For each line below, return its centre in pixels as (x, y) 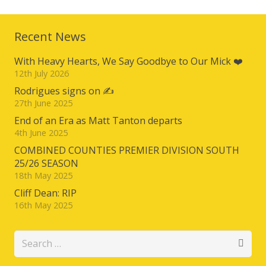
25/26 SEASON (46, 163)
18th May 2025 (43, 175)
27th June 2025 (43, 103)
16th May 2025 (43, 205)
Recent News (50, 36)
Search (29, 238)
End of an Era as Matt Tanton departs (98, 120)
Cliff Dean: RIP (45, 193)
